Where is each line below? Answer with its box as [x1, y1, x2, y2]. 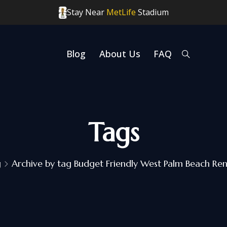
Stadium [135, 7, 169, 18]
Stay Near [66, 7, 106, 18]
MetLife [106, 7, 136, 18]
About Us [99, 47, 140, 60]
